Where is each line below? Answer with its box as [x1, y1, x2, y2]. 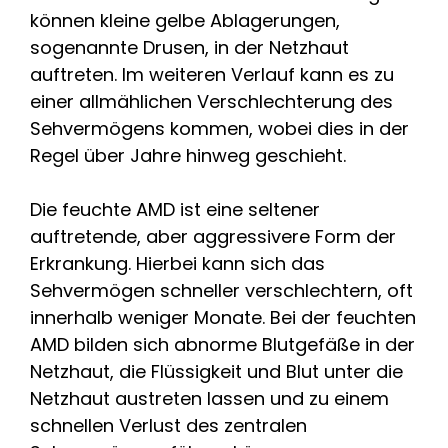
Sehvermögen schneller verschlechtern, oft [30, 277, 413, 303]
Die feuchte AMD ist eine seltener [30, 196, 320, 222]
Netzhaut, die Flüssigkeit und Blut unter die [30, 358, 403, 384]
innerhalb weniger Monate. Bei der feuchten [30, 304, 416, 330]
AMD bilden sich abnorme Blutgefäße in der [30, 331, 415, 357]
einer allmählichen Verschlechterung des [30, 88, 393, 114]
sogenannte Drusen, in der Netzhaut [30, 34, 349, 60]
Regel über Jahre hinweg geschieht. [30, 142, 346, 168]
